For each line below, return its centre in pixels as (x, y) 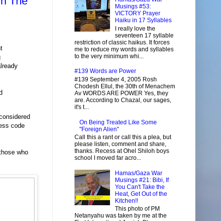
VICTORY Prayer (137, 14)
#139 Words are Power (105, 71)
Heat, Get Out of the (141, 194)
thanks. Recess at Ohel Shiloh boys (122, 151)
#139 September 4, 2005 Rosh (116, 79)
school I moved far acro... (108, 158)
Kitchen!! (126, 201)
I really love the (135, 28)
